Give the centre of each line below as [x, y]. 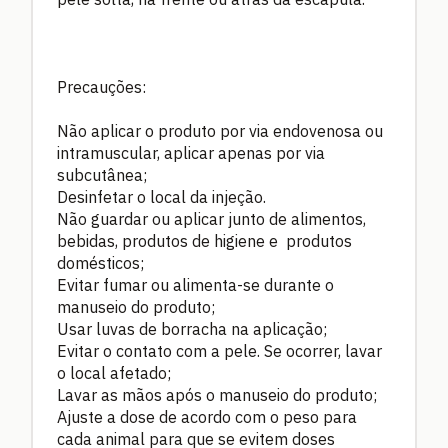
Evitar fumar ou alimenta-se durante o [195, 284]
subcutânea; [102, 174]
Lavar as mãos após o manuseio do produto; [217, 394]
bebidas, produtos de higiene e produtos [204, 240]
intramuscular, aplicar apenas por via [191, 152]
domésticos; [100, 262]
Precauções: [101, 86]
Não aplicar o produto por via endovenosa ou [220, 130]
